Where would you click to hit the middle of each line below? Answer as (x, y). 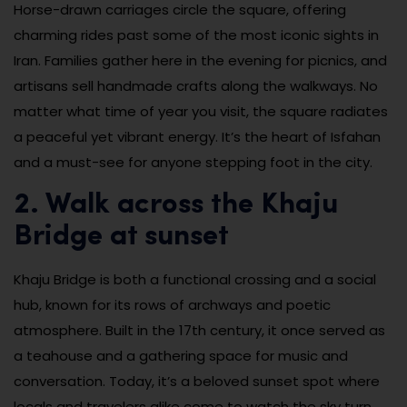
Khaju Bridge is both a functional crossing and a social (195, 279)
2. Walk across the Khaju (176, 205)
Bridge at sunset (121, 237)
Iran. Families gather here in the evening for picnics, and (200, 60)
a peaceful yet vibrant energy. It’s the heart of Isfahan (197, 136)
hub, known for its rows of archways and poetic (172, 304)
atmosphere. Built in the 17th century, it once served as (199, 330)
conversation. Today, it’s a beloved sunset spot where (197, 381)
